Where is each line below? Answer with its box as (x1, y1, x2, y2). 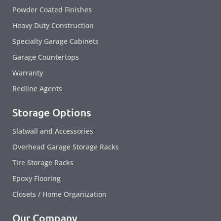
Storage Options (12, 106, 91, 119)
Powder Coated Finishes (12, 5, 92, 15)
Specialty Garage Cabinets (12, 37, 99, 46)
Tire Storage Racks (12, 158, 74, 168)
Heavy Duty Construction (12, 21, 94, 31)
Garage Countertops (12, 52, 79, 62)
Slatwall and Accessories (12, 126, 93, 136)
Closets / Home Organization (12, 189, 107, 199)
